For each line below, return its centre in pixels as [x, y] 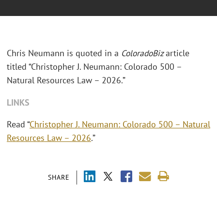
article [178, 53]
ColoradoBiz [143, 53]
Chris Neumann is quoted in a [64, 53]
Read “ [18, 124]
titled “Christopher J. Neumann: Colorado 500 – [94, 67]
